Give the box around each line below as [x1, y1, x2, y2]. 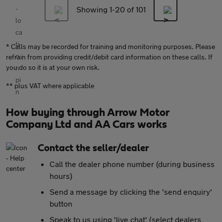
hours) [50, 171, 72, 180]
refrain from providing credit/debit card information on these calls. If [6, 53, 213, 61]
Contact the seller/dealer [38, 143, 149, 153]
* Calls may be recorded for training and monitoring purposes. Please [6, 42, 215, 51]
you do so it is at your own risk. [6, 63, 100, 71]
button [50, 199, 72, 208]
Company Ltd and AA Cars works [6, 119, 167, 130]
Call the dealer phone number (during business [50, 159, 215, 168]
